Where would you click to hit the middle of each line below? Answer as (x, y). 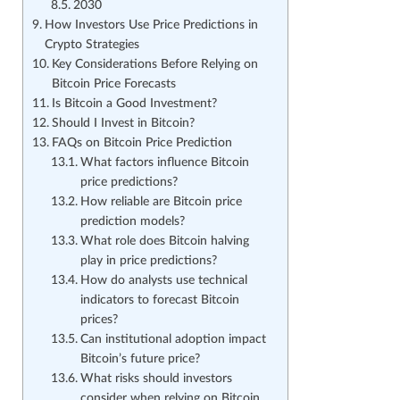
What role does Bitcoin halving (164, 242)
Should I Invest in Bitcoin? (123, 124)
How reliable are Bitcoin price (161, 202)
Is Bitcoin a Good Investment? (134, 104)
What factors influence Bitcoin (164, 163)
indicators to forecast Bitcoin (159, 300)
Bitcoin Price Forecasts (113, 84)
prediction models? (132, 222)
